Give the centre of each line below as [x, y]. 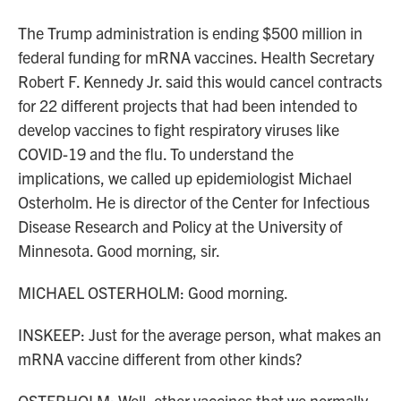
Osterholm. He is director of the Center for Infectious [194, 202]
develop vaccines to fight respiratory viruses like [179, 129]
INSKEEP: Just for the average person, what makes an [200, 334]
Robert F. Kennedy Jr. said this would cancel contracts [200, 81]
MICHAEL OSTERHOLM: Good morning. [153, 292]
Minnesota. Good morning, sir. [119, 250]
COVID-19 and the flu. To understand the [156, 154]
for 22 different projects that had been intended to [188, 105]
